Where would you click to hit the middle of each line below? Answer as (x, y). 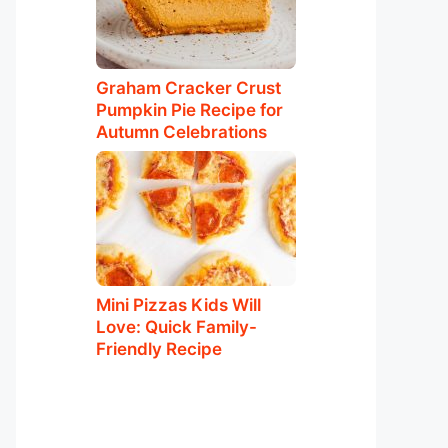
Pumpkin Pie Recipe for (189, 109)
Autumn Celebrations (181, 131)
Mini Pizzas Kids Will (178, 305)
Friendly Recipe (159, 349)
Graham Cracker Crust (188, 87)
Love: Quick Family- (176, 327)
